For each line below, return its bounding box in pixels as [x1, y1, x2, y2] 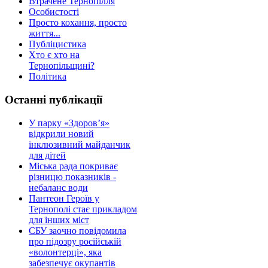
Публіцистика [29, 39, 86, 50]
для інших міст [29, 214, 89, 225]
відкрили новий [29, 128, 94, 139]
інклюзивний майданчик [29, 139, 130, 150]
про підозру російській [29, 236, 121, 246]
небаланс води [29, 182, 88, 193]
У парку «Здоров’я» [29, 117, 109, 128]
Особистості [29, 7, 79, 17]
